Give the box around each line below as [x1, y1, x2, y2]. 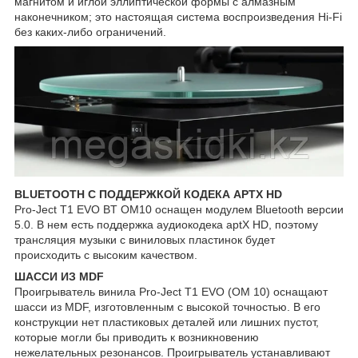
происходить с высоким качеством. [14, 249, 197, 262]
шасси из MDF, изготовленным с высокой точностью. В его [14, 300, 320, 314]
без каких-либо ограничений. [14, 26, 166, 39]
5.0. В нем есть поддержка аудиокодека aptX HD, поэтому [14, 218, 318, 232]
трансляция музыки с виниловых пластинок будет [14, 233, 275, 247]
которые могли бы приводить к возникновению [14, 331, 259, 344]
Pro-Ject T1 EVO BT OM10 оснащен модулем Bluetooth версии [14, 203, 344, 217]
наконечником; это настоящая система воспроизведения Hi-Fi [14, 10, 342, 24]
